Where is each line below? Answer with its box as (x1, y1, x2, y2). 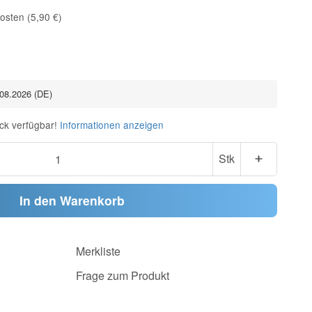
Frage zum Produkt (75, 267, 169, 283)
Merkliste (75, 243, 120, 260)
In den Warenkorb (19, 192, 125, 210)
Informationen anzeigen (60, 117, 164, 132)
